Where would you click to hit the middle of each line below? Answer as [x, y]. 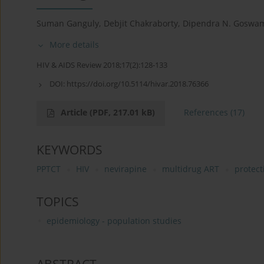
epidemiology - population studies [114, 221]
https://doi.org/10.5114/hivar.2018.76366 [138, 84]
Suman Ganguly [68, 24]
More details [74, 45]
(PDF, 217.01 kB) [122, 113]
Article [75, 113]
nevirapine [126, 169]
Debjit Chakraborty [141, 24]
